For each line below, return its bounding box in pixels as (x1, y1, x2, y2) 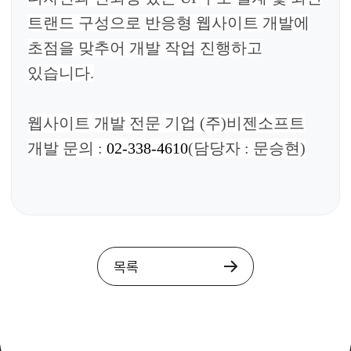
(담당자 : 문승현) (188, 139, 306, 157)
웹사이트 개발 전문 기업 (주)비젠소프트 (27, 114, 305, 132)
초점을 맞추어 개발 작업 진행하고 (27, 38, 262, 56)
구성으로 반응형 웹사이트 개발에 (78, 13, 309, 31)
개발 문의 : (27, 139, 103, 157)
